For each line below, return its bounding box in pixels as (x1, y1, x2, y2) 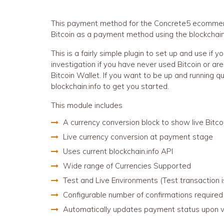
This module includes (51, 100, 122, 110)
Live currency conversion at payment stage (63, 132, 213, 141)
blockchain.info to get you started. (51, 81, 169, 91)
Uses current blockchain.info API (63, 146, 173, 156)
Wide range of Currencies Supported (63, 161, 191, 170)
